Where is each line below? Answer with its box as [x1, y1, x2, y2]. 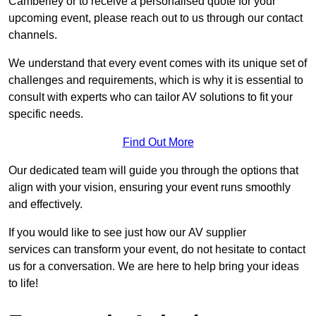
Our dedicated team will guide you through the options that [8, 164, 298, 176]
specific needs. [8, 107, 83, 120]
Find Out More [122, 135, 194, 148]
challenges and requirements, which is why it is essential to [8, 73, 303, 86]
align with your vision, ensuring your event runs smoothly [8, 181, 291, 193]
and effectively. [8, 197, 83, 210]
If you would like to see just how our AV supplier [8, 226, 246, 238]
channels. [8, 28, 57, 41]
